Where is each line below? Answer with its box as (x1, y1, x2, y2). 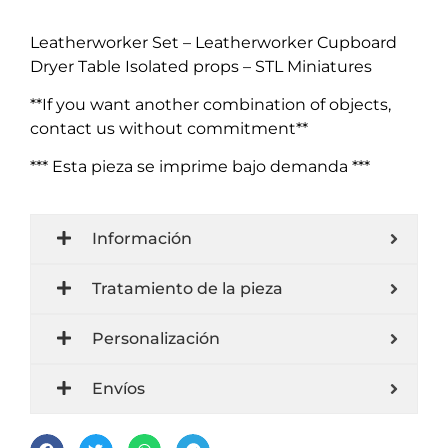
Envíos (92, 378, 145, 398)
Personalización (92, 328, 220, 348)
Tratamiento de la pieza (92, 278, 283, 298)
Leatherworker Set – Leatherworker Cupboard (30, 32, 397, 52)
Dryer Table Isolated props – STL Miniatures (30, 56, 372, 76)
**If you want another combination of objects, (30, 94, 391, 114)
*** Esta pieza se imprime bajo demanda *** (30, 157, 370, 177)
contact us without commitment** (30, 118, 308, 138)
